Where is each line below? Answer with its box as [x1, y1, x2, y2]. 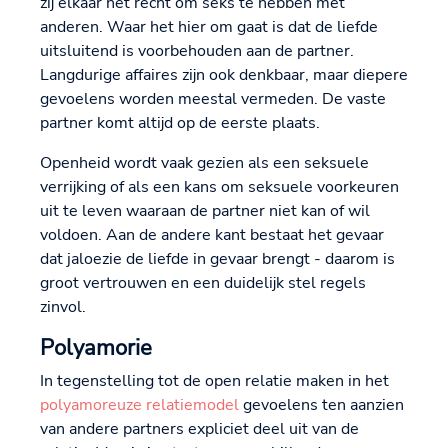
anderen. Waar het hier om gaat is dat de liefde [40, 16, 378, 39]
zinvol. [40, 296, 86, 319]
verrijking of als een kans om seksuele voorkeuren [40, 176, 399, 199]
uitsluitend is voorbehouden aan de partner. [40, 40, 354, 63]
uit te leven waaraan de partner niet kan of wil [40, 200, 370, 223]
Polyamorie [40, 333, 152, 364]
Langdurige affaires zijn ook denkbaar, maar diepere [40, 64, 408, 87]
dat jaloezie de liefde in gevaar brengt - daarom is [40, 248, 395, 271]
